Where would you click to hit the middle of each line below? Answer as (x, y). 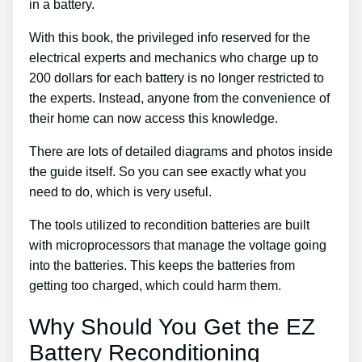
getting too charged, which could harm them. (155, 286)
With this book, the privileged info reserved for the (170, 38)
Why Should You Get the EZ (172, 327)
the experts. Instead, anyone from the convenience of (179, 99)
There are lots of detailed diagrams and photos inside (181, 152)
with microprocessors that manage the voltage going (178, 246)
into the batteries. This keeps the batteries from (162, 266)
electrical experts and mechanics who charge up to (174, 58)
